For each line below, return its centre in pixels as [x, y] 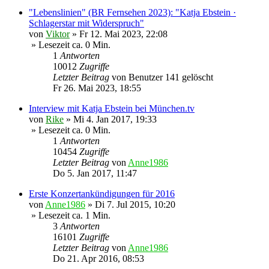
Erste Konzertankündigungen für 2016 [102, 194]
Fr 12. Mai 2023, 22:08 [123, 34]
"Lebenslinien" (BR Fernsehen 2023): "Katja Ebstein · [132, 13]
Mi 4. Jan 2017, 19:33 [115, 119]
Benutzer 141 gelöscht [171, 77]
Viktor [58, 34]
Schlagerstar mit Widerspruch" [86, 23]
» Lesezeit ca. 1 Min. [70, 216]
